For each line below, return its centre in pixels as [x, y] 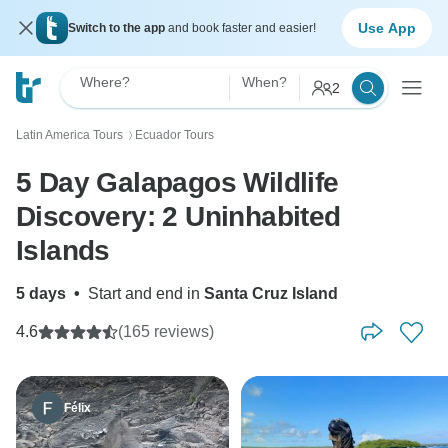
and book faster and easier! [242, 28]
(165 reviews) [166, 331]
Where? [105, 82]
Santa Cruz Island [271, 293]
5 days [41, 293]
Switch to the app [118, 28]
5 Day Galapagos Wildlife [177, 182]
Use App [387, 27]
